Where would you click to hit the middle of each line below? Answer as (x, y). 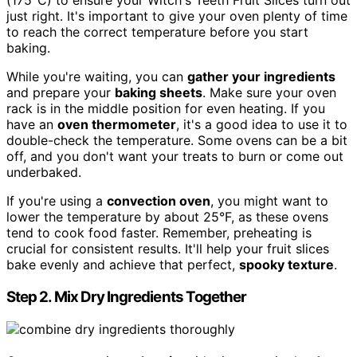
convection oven (159, 201)
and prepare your (61, 93)
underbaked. (44, 173)
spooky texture (286, 265)
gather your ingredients (261, 77)
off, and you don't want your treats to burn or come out (175, 157)
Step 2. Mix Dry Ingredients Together (127, 297)
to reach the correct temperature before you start (157, 32)
